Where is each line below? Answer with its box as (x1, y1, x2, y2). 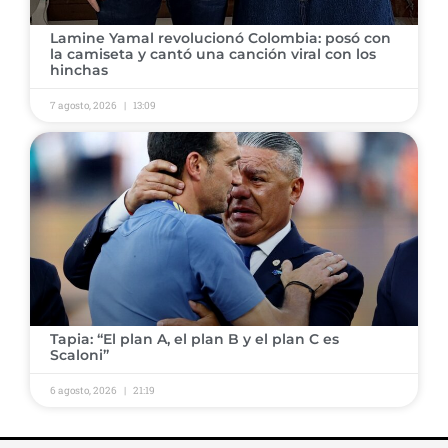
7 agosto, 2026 (50, 99, 119, 113)
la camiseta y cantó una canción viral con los (50, 45, 376, 64)
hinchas (50, 61, 112, 80)
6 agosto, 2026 (50, 384, 119, 398)
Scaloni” (50, 346, 113, 365)
